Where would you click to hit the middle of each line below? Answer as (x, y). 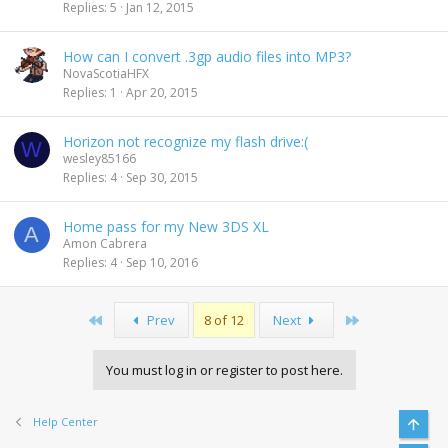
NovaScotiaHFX (106, 73)
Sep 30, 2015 (162, 177)
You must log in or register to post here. (224, 370)
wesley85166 (99, 158)
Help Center (65, 421)
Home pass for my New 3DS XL (166, 226)
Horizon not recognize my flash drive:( (185, 141)
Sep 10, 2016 (162, 262)
